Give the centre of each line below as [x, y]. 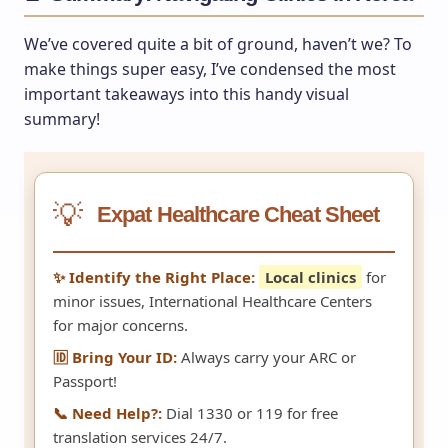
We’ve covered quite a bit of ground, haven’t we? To [218, 43]
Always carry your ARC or [266, 356]
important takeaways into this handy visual [186, 93]
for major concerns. [120, 324]
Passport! [85, 380]
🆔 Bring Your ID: [115, 356]
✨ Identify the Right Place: [154, 276]
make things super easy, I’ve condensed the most [210, 68]
